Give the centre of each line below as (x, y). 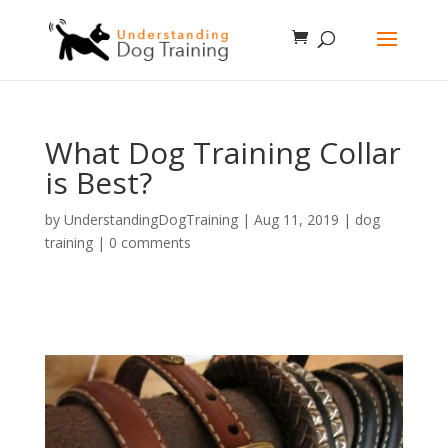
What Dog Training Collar (222, 152)
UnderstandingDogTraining (150, 219)
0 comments (149, 242)
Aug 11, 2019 (296, 219)
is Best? (98, 182)
